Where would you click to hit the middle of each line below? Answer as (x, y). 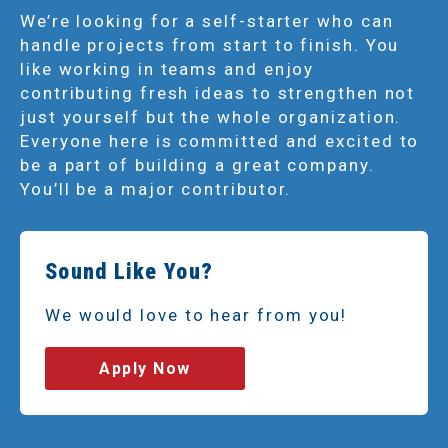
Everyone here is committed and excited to (220, 140)
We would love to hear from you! (196, 314)
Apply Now (145, 368)
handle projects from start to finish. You (210, 44)
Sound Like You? (129, 271)
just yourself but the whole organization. (211, 116)
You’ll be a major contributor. (156, 188)
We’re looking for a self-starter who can (207, 20)
